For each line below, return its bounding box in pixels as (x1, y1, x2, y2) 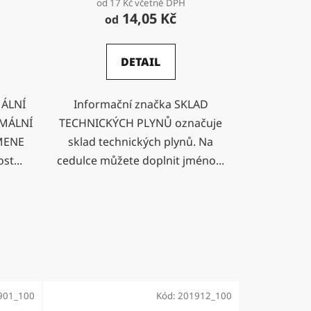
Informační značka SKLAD (73, 96, 208, 112)
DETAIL (121, 53, 161, 69)
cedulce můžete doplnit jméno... (57, 152, 225, 168)
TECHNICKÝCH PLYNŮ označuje (59, 115, 223, 131)
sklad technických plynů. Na (68, 133, 214, 149)
